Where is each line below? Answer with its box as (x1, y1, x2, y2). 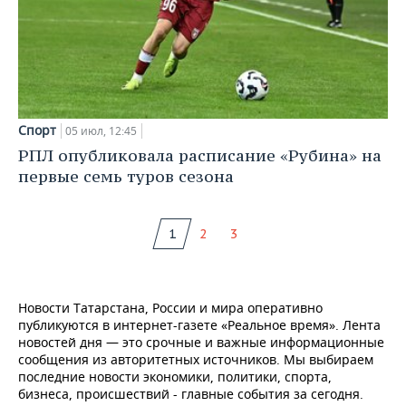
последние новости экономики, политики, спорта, (18, 368, 332, 386)
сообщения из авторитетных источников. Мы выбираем (18, 351, 373, 369)
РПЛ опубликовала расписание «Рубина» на (18, 145, 382, 167)
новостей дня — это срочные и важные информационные (18, 333, 384, 352)
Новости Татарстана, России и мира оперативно (18, 299, 323, 317)
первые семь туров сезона (18, 166, 234, 188)
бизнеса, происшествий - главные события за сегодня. (18, 385, 363, 403)
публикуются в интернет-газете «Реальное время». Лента (18, 316, 381, 334)
